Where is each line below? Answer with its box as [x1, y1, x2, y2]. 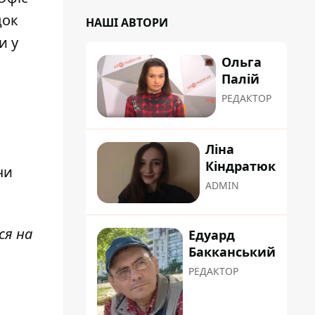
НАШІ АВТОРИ [86, 15, 168, 30]
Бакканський [188, 243, 276, 261]
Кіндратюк [205, 157, 276, 175]
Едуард [188, 226, 235, 244]
